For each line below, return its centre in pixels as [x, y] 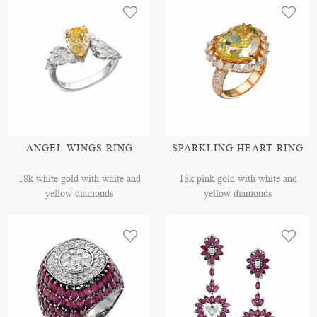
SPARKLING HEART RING [238, 148]
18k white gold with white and [79, 179]
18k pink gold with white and [238, 179]
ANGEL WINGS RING [79, 148]
